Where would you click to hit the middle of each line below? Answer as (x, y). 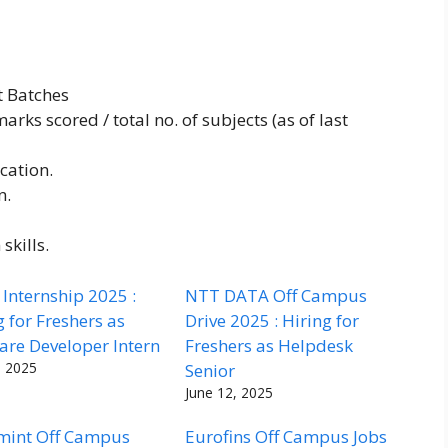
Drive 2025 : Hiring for (272, 320)
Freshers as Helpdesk (269, 345)
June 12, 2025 (229, 392)
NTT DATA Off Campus (276, 295)
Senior (210, 370)
